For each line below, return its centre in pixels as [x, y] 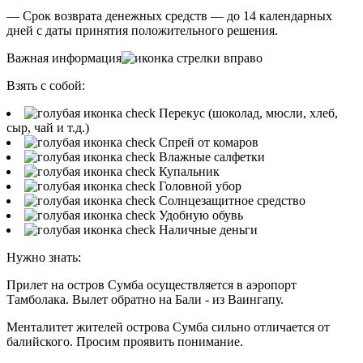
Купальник [189, 171]
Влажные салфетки [212, 156]
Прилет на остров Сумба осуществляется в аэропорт [152, 284]
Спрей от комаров [209, 142]
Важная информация [64, 58]
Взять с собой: [46, 85]
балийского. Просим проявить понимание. [125, 341]
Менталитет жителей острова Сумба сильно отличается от [168, 327]
